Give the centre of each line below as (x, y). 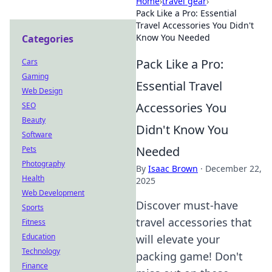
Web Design (42, 91)
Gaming (35, 76)
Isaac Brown (173, 168)
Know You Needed (173, 37)
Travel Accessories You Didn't (195, 25)
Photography (43, 164)
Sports (33, 207)
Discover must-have (187, 205)
